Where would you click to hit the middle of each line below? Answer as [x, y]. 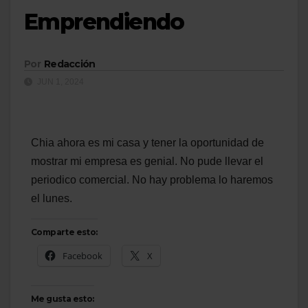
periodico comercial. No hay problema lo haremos [152, 180]
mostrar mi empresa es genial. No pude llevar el [147, 162]
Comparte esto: [64, 232]
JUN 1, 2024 [59, 82]
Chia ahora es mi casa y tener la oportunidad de [147, 143]
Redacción [69, 64]
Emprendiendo [104, 22]
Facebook [82, 256]
